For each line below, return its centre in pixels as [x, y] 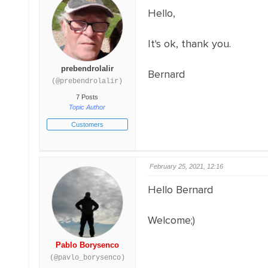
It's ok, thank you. [189, 44]
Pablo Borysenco [87, 245]
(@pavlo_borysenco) [87, 258]
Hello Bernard [180, 190]
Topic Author [87, 107]
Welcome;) [171, 220]
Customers [87, 124]
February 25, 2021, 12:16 [186, 166]
